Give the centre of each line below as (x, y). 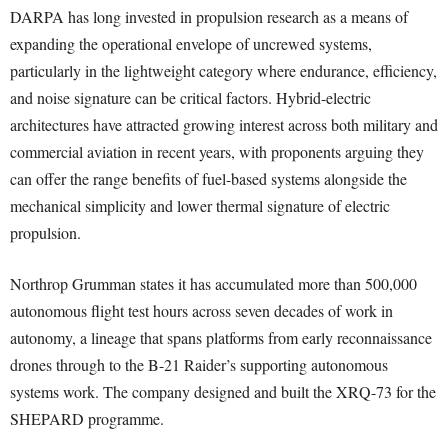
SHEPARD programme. (87, 419)
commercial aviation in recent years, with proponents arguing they (217, 152)
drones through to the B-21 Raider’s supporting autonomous (199, 365)
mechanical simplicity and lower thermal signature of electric (200, 206)
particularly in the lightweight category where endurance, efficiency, (223, 71)
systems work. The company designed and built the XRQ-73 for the (223, 392)
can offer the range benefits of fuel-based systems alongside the (208, 179)
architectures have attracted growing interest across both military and (224, 125)
